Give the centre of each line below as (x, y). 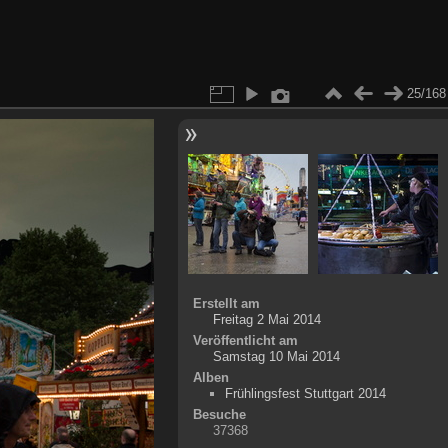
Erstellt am (226, 303)
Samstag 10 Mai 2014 (276, 356)
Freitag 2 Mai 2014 (266, 319)
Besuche (219, 414)
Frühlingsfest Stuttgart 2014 (306, 393)
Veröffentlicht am (245, 340)
